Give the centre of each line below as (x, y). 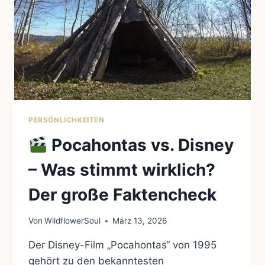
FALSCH (106, 30)
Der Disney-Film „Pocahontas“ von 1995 (122, 245)
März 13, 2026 (140, 221)
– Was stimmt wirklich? (122, 169)
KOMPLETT (112, 18)
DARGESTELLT (119, 43)
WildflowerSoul (73, 221)
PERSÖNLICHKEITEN (67, 119)
